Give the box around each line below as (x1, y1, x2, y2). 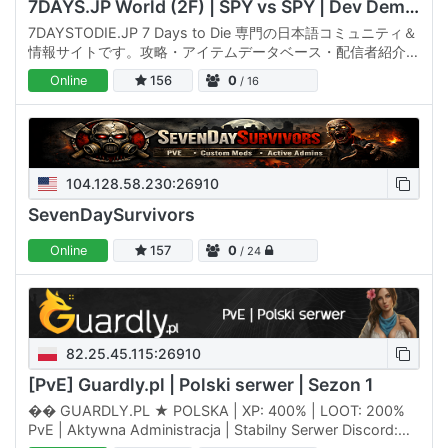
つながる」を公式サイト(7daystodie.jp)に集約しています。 (28, 80, 408, 98)
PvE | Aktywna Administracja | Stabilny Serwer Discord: (28, 420, 398, 438)
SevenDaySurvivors (28, 204, 195, 225)
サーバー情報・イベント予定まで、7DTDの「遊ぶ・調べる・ (28, 61, 415, 79)
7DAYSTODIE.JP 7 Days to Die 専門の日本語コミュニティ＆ (28, 23, 417, 41)
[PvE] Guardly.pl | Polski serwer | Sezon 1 (28, 374, 373, 395)
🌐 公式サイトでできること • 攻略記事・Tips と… (28, 99, 349, 117)
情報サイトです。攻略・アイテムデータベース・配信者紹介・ (28, 42, 420, 60)
